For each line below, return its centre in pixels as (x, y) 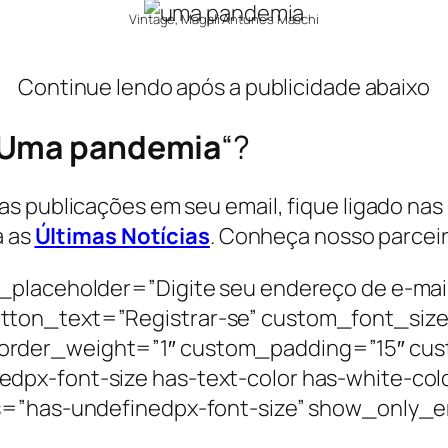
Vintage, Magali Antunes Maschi (224, 19)
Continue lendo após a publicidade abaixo (224, 87)
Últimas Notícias (122, 236)
